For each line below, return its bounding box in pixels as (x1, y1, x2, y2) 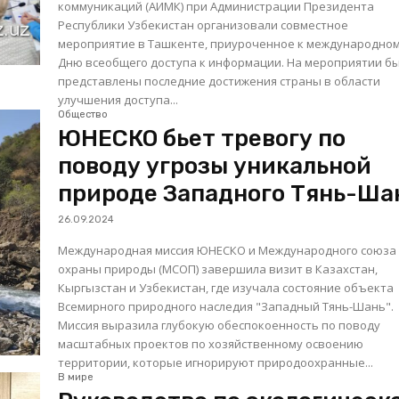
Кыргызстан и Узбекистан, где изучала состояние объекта (58, 280, 395, 297)
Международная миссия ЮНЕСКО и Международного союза (58, 242, 397, 259)
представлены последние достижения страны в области (58, 73, 381, 90)
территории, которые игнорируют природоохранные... (58, 354, 374, 371)
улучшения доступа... (58, 92, 179, 109)
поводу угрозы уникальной (58, 152, 372, 181)
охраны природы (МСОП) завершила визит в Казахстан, (58, 261, 379, 278)
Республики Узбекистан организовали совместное (58, 17, 349, 34)
